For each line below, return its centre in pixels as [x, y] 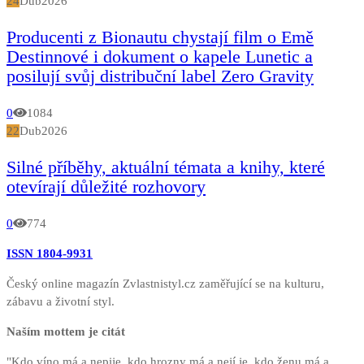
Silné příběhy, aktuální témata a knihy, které [166, 167]
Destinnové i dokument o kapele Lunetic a [160, 56]
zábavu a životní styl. [61, 301]
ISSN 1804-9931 [50, 253]
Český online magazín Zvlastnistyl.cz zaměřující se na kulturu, [165, 283]
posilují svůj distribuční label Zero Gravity [160, 76]
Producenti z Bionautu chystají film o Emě [160, 37]
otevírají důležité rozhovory [106, 186]
